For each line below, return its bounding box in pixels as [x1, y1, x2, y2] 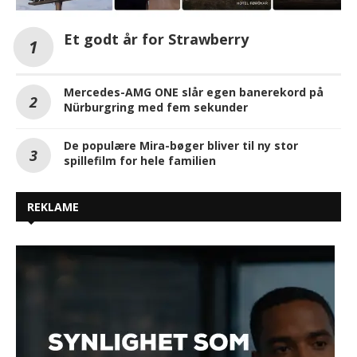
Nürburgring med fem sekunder [64, 100, 248, 116]
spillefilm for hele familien [64, 153, 216, 169]
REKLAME [27, 199, 79, 215]
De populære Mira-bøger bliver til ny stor [64, 138, 298, 154]
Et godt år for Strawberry [64, 29, 249, 49]
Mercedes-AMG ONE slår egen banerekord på [64, 84, 324, 100]
